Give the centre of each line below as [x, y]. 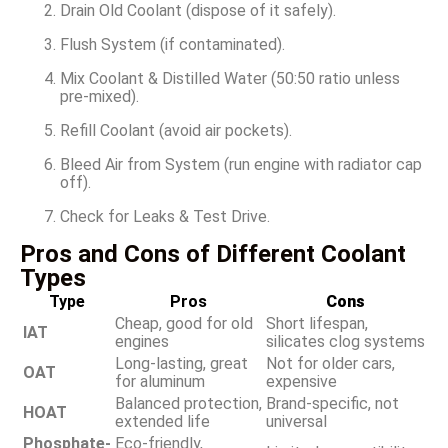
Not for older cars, [330, 364]
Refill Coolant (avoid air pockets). [176, 131]
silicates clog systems [345, 342]
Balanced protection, [188, 404]
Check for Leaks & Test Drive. [165, 217]
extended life [162, 422]
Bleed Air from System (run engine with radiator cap [241, 165]
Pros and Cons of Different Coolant [213, 254]
